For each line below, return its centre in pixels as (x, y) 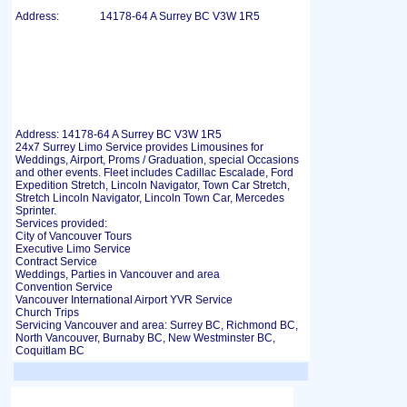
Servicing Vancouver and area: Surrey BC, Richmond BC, (157, 325)
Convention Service (64, 287)
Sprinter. (36, 211)
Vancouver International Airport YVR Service (124, 300)
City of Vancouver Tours (74, 236)
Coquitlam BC (50, 351)
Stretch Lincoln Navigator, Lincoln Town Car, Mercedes (150, 198)
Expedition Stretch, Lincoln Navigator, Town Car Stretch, (153, 185)
